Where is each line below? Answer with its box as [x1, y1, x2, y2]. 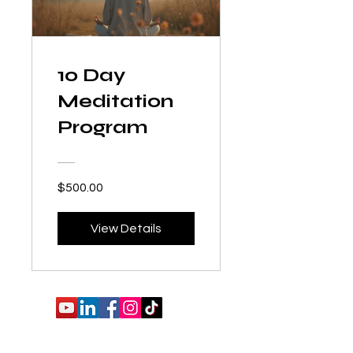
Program [58, 115, 148, 139]
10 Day [58, 63, 125, 87]
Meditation [58, 89, 173, 113]
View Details [91, 221, 162, 235]
